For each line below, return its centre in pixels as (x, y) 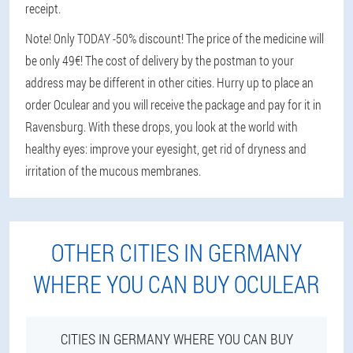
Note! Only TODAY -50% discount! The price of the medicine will (175, 38)
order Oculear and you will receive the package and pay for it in (173, 104)
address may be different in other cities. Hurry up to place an (169, 82)
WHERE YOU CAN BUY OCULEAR (176, 284)
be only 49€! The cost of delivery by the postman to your (160, 60)
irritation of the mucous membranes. (113, 171)
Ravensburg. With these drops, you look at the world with (162, 126)
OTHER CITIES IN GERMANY (176, 253)
